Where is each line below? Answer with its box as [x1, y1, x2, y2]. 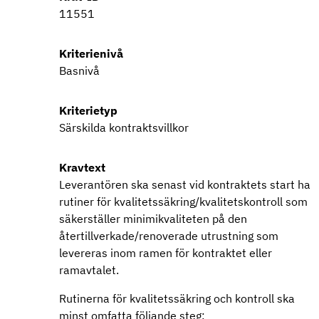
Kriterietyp [59, 103, 117, 117]
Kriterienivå [59, 46, 123, 61]
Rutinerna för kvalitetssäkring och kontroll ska [59, 291, 295, 305]
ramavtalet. [59, 263, 122, 277]
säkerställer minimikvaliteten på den [59, 211, 247, 226]
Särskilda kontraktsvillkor [59, 120, 189, 135]
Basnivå [59, 63, 100, 78]
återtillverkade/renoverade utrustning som [59, 229, 278, 243]
